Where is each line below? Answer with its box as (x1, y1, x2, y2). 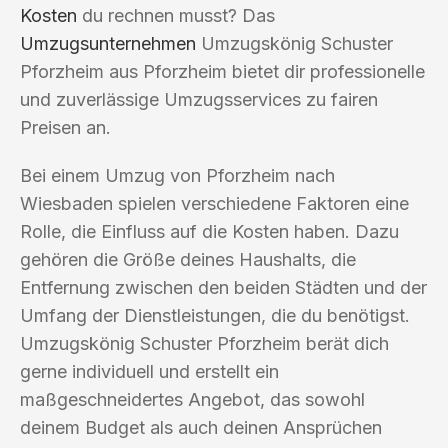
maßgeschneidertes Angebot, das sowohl (20, 388, 365, 410)
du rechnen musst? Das (77, 4, 275, 26)
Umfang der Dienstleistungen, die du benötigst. (20, 304, 410, 326)
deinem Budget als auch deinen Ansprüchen (20, 416, 382, 438)
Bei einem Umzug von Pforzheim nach (20, 164, 335, 186)
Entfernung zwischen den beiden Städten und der (20, 276, 427, 298)
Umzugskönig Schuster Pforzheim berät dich (20, 332, 389, 354)
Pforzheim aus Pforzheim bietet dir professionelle (20, 60, 425, 82)
